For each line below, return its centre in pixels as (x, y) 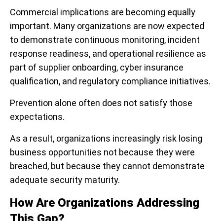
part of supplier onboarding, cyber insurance (97, 68)
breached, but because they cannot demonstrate (107, 166)
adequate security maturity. (65, 180)
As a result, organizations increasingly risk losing (106, 139)
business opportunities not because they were (102, 152)
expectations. (37, 117)
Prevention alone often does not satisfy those (101, 103)
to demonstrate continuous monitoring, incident (105, 40)
